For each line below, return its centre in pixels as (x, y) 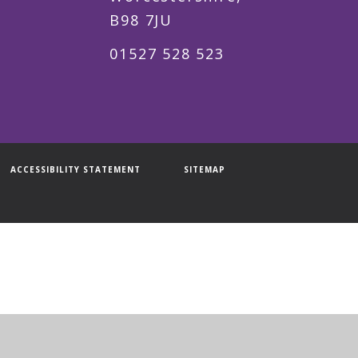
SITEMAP (205, 170)
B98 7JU (141, 20)
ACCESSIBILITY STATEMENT (76, 170)
